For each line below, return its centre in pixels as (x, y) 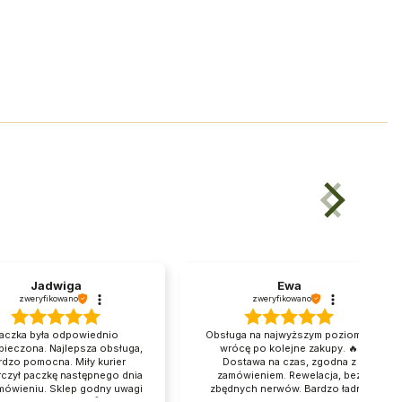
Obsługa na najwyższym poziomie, (289, 335)
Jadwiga (56, 286)
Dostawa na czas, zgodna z (289, 362)
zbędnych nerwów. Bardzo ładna (289, 389)
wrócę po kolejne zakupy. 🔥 (289, 349)
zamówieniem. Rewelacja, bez (289, 376)
